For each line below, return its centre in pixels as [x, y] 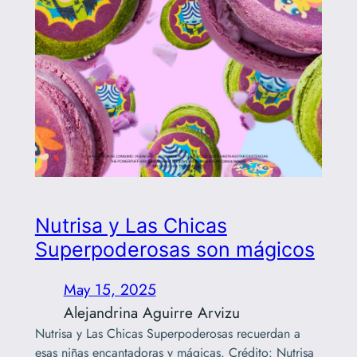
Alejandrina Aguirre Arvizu [151, 313]
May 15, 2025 [110, 290]
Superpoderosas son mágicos [175, 250]
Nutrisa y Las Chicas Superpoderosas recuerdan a [167, 334]
